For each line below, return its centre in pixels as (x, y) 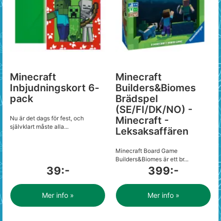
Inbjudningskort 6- (55, 88)
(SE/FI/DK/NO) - (154, 110)
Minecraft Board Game (147, 151)
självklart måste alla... (39, 127)
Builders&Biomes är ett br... (152, 159)
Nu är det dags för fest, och (47, 118)
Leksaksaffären (152, 131)
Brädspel (137, 99)
